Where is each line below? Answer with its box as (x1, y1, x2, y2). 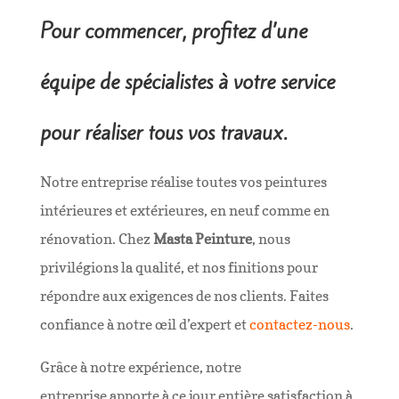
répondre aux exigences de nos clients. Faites (39, 287, 329, 305)
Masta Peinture (152, 230, 252, 248)
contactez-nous (248, 315, 350, 333)
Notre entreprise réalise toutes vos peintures (39, 173, 327, 191)
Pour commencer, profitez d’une (39, 17, 307, 45)
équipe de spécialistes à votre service (39, 68, 335, 96)
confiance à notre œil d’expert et (39, 315, 249, 333)
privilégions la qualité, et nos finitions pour (39, 258, 318, 276)
